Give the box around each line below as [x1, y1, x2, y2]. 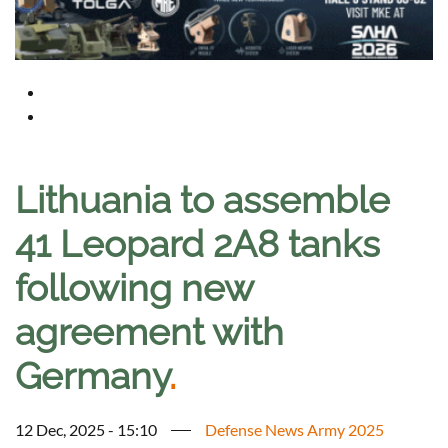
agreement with [15, 310, 284, 355]
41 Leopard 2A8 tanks [15, 222, 380, 267]
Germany [15, 354, 169, 399]
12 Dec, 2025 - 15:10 [15, 420, 157, 440]
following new [15, 266, 253, 311]
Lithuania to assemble [15, 178, 390, 223]
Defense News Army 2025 [205, 420, 384, 440]
